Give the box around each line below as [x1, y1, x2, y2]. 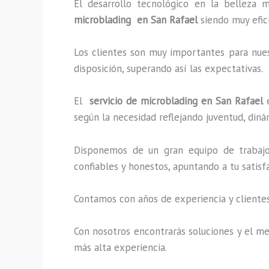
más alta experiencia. [74, 240, 167, 254]
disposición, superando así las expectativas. [74, 62, 263, 76]
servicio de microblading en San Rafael [89, 94, 263, 108]
